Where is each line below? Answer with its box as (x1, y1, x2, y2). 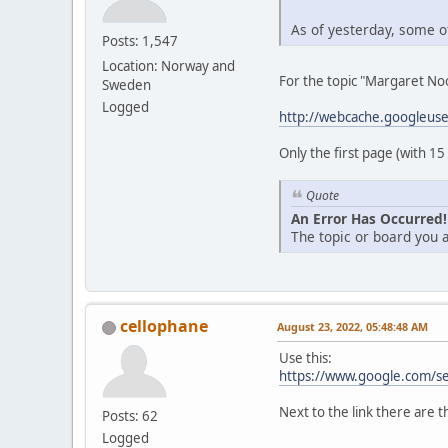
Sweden (102, 75, 151, 94)
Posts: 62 (102, 407, 158, 426)
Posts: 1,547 (102, 31, 178, 50)
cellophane (120, 315, 208, 338)
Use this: (279, 349, 332, 368)
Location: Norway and (102, 56, 235, 75)
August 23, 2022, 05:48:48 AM (277, 319, 428, 335)
